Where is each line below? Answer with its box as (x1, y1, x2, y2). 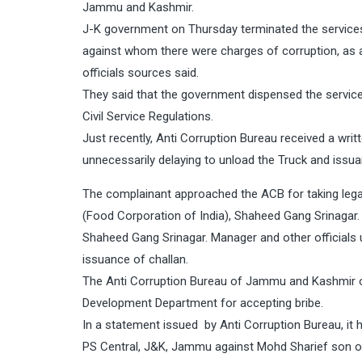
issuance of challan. (82, 252, 188, 267)
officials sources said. (82, 65, 199, 80)
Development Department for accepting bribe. (82, 296, 323, 310)
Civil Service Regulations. (82, 109, 213, 124)
